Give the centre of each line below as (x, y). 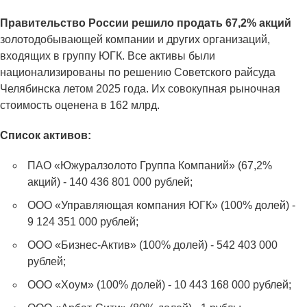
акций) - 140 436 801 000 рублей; (110, 182)
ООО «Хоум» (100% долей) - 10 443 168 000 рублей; (159, 285)
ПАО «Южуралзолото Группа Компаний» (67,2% (150, 166)
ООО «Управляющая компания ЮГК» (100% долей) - (161, 206)
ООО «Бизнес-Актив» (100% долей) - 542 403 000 (152, 245)
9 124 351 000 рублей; (83, 222)
